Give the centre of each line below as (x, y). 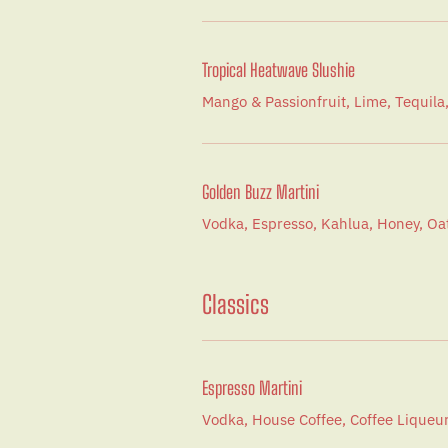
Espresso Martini (252, 388)
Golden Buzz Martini (260, 191)
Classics (235, 303)
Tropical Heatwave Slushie (278, 69)
